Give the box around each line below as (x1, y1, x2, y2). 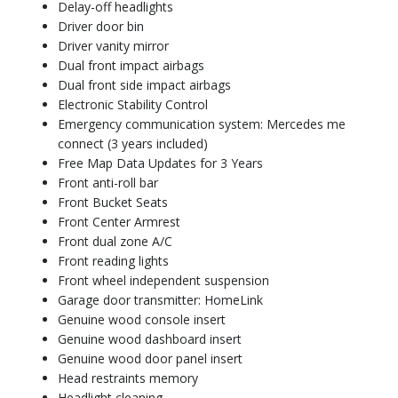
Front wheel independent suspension (58, 272, 269, 290)
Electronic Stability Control (58, 96, 208, 114)
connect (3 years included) (58, 135, 208, 153)
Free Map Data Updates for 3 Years (58, 155, 263, 172)
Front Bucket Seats (58, 194, 168, 211)
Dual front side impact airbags (58, 76, 231, 94)
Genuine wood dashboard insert (58, 330, 242, 348)
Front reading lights (58, 252, 169, 270)
